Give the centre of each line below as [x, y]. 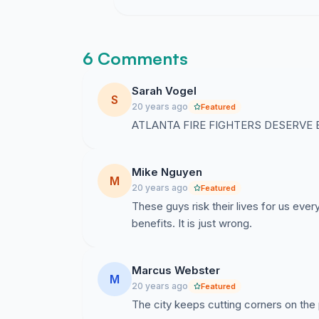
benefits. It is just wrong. [192, 223]
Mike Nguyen [167, 172]
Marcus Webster [176, 270]
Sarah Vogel [164, 91]
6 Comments [135, 58]
